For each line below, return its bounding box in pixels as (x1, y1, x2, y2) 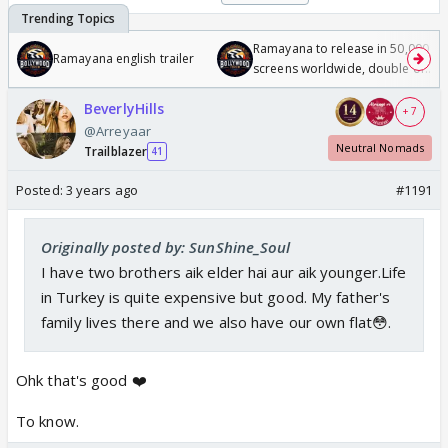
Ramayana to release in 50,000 (253, 39, 429, 57)
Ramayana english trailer (53, 49, 195, 67)
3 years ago (65, 180, 138, 199)
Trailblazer (84, 142, 148, 160)
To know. (16, 410, 79, 431)
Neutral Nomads (335, 140, 424, 156)
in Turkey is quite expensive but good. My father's (41, 286, 391, 307)
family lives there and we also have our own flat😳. (41, 311, 392, 332)
